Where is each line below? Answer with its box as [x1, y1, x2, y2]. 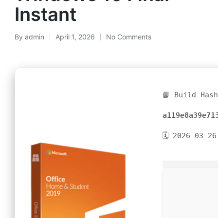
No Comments [106, 32, 151, 41]
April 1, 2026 [55, 32, 95, 41]
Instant [15, 2, 76, 25]
